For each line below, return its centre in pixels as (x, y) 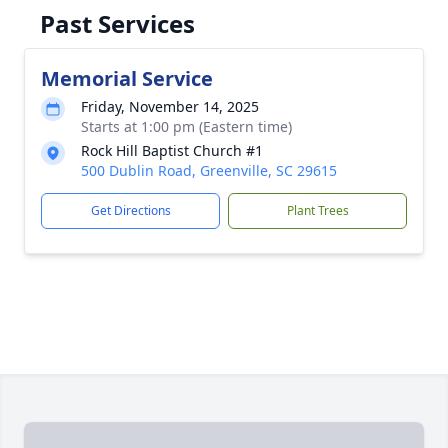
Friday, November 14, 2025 (170, 106)
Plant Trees (317, 210)
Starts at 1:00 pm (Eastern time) (186, 126)
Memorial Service (127, 78)
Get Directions (130, 210)
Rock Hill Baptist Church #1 (172, 150)
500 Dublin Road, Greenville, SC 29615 (209, 170)
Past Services (117, 23)
